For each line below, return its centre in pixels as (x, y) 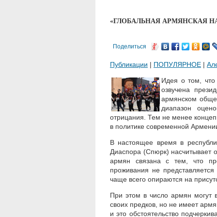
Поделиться (130, 46)
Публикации (129, 64)
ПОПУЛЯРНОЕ (177, 64)
